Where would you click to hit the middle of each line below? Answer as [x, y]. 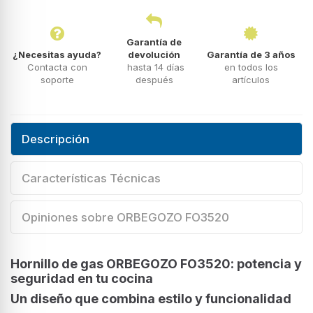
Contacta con [57, 67]
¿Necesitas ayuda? [57, 54]
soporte [57, 79]
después [154, 79]
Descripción [56, 139]
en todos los [251, 67]
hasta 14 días [154, 67]
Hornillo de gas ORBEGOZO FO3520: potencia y [156, 263]
